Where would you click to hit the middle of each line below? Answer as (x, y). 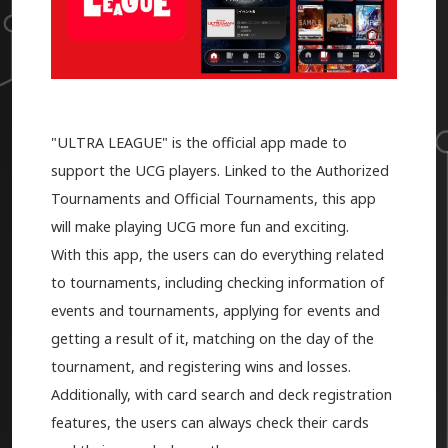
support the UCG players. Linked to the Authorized (219, 170)
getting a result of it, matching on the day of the (212, 338)
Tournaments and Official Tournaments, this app (213, 198)
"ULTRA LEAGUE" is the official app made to (198, 142)
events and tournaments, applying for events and (215, 310)
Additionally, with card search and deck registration (221, 394)
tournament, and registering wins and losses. (200, 366)
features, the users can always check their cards (209, 422)
